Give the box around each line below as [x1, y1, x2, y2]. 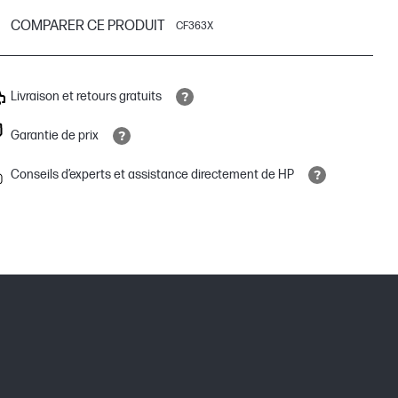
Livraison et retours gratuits [11, 89, 162, 104]
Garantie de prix [11, 128, 99, 143]
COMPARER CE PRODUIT [11, 18, 165, 35]
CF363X [176, 20, 213, 33]
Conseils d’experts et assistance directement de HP [11, 167, 294, 182]
